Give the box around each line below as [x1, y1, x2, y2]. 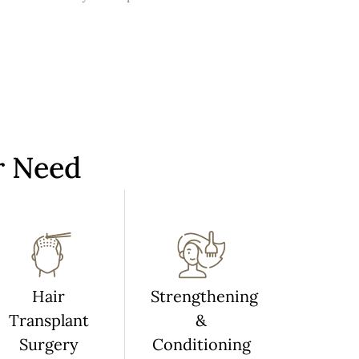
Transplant [8, 310, 89, 331]
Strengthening [151, 286, 258, 307]
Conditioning [151, 334, 251, 355]
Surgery [18, 334, 79, 355]
